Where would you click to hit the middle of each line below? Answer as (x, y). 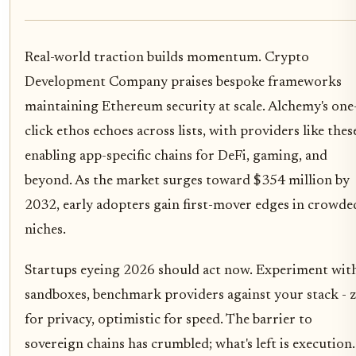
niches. (45, 230)
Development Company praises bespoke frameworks (183, 82)
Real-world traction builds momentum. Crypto (167, 58)
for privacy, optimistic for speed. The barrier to (168, 320)
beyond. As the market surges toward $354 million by (187, 181)
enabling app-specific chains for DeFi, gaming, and (176, 156)
